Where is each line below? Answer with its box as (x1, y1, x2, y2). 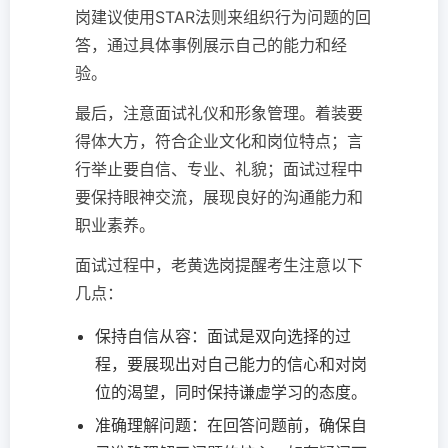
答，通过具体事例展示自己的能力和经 (75, 35, 347, 56)
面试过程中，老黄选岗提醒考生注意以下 (75, 255, 363, 276)
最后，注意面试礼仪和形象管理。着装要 (75, 103, 363, 124)
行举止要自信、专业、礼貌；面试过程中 (75, 159, 363, 180)
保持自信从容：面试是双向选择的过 (95, 326, 351, 347)
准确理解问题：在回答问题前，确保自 (95, 415, 367, 436)
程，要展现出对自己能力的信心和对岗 (95, 354, 367, 375)
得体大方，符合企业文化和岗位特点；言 (75, 131, 363, 152)
